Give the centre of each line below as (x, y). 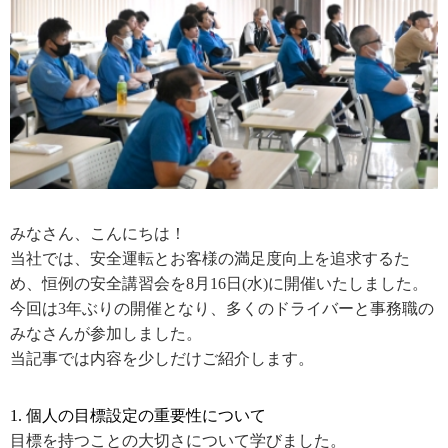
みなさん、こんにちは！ (98, 233)
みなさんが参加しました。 (106, 333)
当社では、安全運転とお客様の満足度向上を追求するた (210, 258)
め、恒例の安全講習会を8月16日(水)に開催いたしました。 (219, 283)
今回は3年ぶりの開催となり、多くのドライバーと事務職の (222, 308)
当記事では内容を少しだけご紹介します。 (162, 358)
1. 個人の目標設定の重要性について (138, 415)
